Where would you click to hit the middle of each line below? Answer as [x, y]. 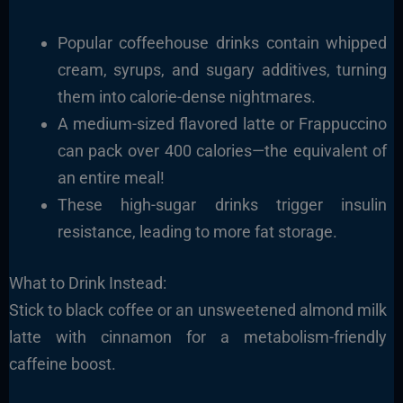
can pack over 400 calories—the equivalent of [222, 151]
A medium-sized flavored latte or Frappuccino [222, 124]
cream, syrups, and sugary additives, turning [222, 70]
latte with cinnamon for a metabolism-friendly [198, 337]
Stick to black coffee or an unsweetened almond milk [198, 310]
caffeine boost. [62, 364]
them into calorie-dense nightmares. [186, 97]
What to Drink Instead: [87, 283]
